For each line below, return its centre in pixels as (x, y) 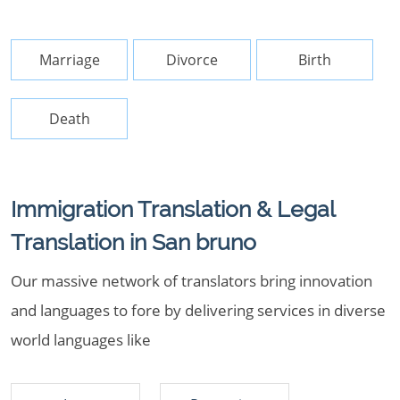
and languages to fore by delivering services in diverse (198, 310)
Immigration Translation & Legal (173, 209)
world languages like (81, 340)
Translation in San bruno (133, 242)
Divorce (192, 60)
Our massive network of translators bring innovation (192, 281)
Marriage (69, 60)
